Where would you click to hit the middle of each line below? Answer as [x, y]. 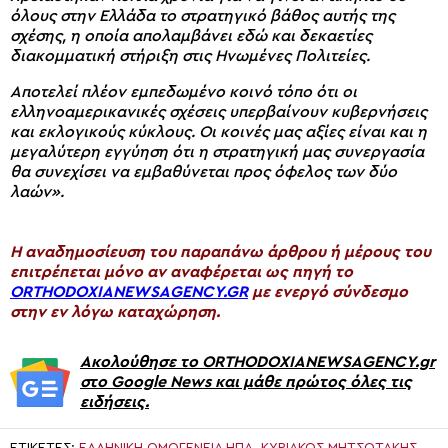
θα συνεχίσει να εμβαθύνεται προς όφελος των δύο [203, 172]
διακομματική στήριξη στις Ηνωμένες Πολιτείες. [190, 56]
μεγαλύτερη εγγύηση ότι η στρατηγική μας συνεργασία [217, 152]
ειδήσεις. [114, 402]
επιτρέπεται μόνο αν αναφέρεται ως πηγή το [181, 272]
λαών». [37, 192]
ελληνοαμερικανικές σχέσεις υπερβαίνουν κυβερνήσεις [218, 112]
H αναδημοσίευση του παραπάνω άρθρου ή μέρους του [220, 252]
